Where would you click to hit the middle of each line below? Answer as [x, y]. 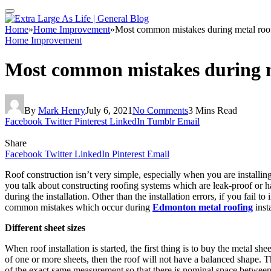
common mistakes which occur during [79, 207]
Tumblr [161, 121]
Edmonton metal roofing [203, 207]
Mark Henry [62, 110]
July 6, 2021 [109, 110]
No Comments [160, 110]
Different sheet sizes [45, 227]
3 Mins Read [213, 110]
